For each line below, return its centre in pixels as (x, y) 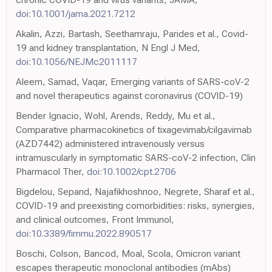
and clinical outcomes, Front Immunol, (95, 220)
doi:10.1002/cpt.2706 (131, 172)
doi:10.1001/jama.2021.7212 (76, 14)
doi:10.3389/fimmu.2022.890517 (84, 234)
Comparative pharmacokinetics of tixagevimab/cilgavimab (134, 130)
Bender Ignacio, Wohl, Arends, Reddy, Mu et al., (116, 116)
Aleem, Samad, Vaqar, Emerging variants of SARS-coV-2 (133, 82)
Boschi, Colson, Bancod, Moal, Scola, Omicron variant (128, 254)
